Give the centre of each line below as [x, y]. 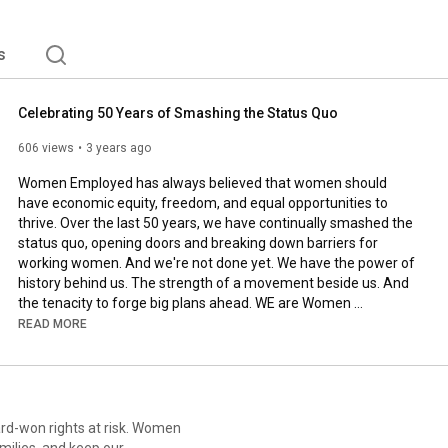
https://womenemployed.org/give [124, 362]
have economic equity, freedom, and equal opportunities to [203, 202]
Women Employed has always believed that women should [202, 182]
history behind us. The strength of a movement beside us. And [213, 282]
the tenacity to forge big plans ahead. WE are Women [184, 302]
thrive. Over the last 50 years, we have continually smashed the [215, 222]
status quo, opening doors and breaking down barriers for [198, 242]
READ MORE [52, 323]
